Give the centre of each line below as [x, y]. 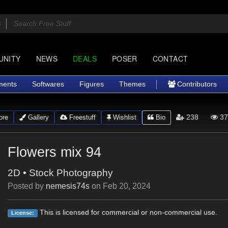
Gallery [37, 117]
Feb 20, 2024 [127, 186]
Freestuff [81, 117]
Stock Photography [71, 173]
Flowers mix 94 [55, 152]
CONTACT [170, 59]
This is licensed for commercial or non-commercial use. [127, 212]
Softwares [48, 84]
